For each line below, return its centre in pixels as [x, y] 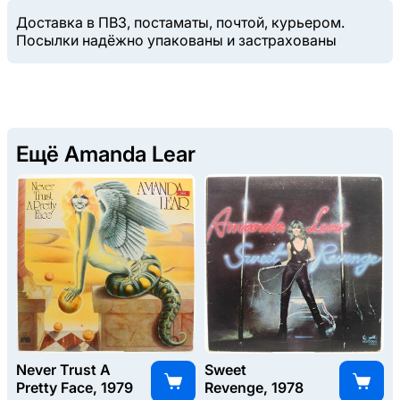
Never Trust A [63, 370]
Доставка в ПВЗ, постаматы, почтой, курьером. [180, 22]
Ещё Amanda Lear [106, 154]
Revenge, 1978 [254, 388]
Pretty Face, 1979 [75, 388]
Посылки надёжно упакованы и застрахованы [176, 40]
